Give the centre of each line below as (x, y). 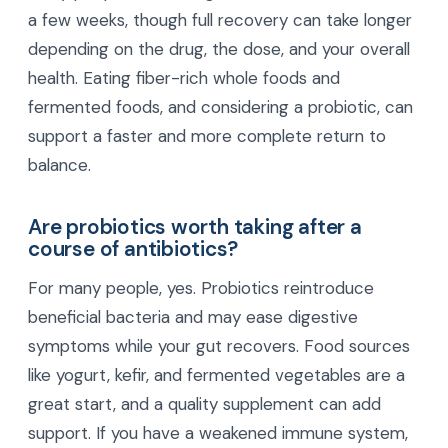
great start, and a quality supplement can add (204, 404)
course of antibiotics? (133, 248)
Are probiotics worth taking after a (195, 226)
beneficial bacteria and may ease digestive (193, 317)
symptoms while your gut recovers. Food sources (219, 346)
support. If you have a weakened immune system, (218, 433)
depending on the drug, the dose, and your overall (219, 49)
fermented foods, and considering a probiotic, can (220, 107)
